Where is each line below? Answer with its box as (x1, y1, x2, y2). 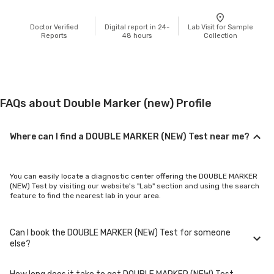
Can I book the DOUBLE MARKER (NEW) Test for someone (10, 227, 231, 238)
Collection (203, 31, 237, 40)
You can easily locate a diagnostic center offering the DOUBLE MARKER (10, 171, 257, 180)
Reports (41, 31, 67, 40)
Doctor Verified (29, 23, 78, 31)
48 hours (122, 31, 152, 40)
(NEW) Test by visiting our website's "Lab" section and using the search (10, 181, 259, 190)
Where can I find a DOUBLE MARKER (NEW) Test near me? (10, 131, 250, 142)
